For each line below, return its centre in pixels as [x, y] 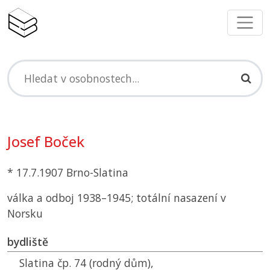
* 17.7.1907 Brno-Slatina [68, 173]
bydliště [28, 242]
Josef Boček [46, 142]
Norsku [25, 214]
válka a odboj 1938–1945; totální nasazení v [117, 198]
